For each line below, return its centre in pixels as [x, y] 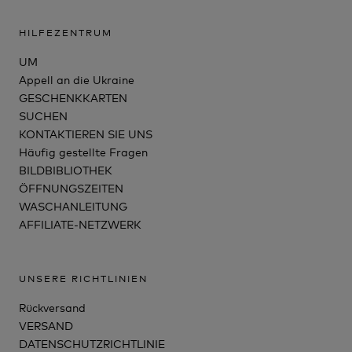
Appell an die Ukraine [77, 79]
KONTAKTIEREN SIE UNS [86, 134]
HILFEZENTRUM [66, 32]
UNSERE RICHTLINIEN [83, 278]
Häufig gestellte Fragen [83, 152]
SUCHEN [43, 115]
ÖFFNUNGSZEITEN [71, 188]
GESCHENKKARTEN [73, 97]
